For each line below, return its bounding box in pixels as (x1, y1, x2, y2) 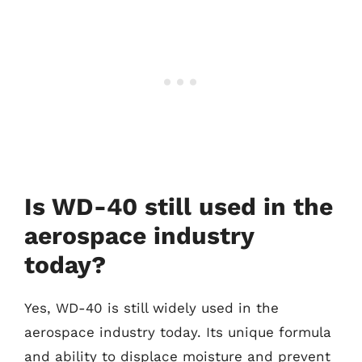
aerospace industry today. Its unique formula (24, 324, 331, 340)
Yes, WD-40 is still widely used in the (24, 300, 279, 316)
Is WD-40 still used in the (24, 192, 333, 221)
